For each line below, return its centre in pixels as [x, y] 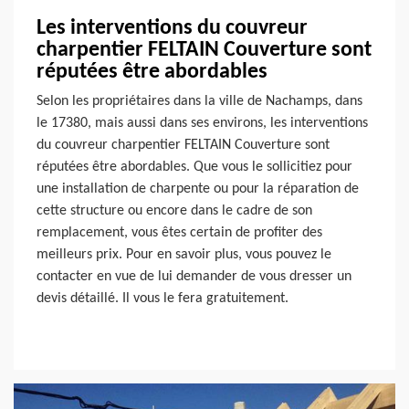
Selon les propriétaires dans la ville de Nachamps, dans [199, 101]
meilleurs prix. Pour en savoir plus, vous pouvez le [184, 254]
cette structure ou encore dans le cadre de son [174, 210]
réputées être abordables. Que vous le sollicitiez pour [194, 167]
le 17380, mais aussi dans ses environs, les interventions [202, 123]
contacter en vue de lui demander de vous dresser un [194, 276]
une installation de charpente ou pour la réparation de [198, 189]
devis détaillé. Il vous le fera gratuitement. [163, 298]
